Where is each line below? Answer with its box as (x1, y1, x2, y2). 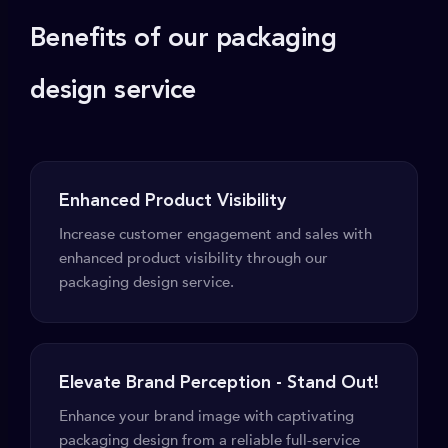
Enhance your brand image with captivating (59, 406, 354, 426)
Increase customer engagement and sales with (59, 224, 372, 244)
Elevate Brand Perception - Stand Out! (59, 374, 379, 392)
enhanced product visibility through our (59, 248, 328, 268)
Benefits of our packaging (30, 26, 336, 52)
